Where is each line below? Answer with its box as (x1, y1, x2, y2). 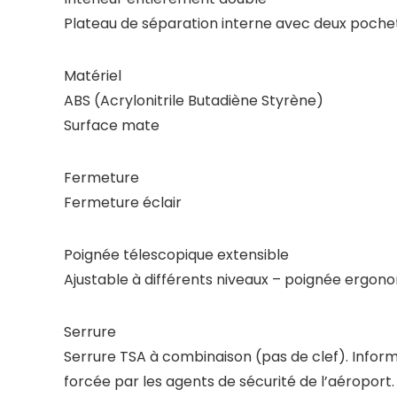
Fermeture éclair (64, 192, 182, 213)
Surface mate (64, 115, 160, 136)
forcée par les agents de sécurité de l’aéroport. (64, 371, 394, 392)
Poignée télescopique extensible (64, 245, 289, 265)
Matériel (64, 66, 121, 86)
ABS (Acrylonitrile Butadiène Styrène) (64, 90, 323, 111)
